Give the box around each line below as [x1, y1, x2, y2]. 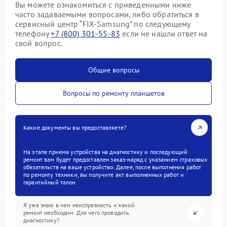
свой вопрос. [15, 38, 62, 48]
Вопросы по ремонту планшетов [62, 89, 165, 98]
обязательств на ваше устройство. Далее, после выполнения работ [23, 163, 202, 171]
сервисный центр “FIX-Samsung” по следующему [15, 19, 191, 29]
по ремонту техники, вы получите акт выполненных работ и [23, 171, 184, 178]
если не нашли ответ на [120, 28, 208, 39]
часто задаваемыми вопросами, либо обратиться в [15, 9, 199, 19]
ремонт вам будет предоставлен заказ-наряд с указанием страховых [23, 156, 208, 163]
